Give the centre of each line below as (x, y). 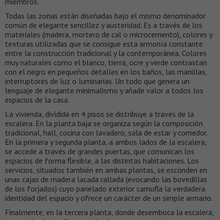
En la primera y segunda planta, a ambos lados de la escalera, (106, 142)
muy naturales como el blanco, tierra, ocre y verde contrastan (106, 62)
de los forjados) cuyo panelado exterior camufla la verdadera (105, 188)
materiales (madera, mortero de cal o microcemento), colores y (109, 34)
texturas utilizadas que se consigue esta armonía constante (104, 43)
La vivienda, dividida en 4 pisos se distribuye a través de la (99, 114)
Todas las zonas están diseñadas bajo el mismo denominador (105, 15)
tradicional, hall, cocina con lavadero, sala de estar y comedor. (106, 132)
